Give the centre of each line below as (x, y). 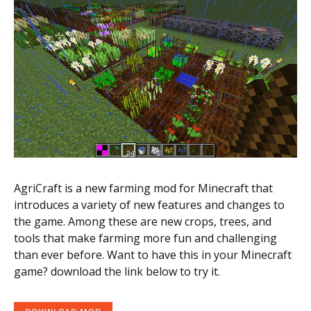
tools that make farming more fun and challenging (145, 238)
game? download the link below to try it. (117, 272)
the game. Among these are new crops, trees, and (143, 222)
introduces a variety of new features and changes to (149, 205)
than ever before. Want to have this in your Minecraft (153, 255)
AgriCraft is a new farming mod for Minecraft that (143, 188)
